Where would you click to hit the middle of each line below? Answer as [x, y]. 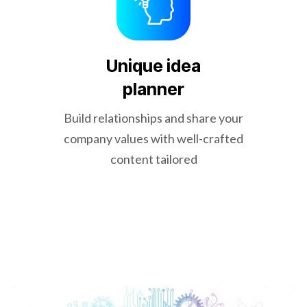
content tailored [153, 159]
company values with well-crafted [153, 138]
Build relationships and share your [153, 118]
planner [153, 89]
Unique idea [153, 66]
